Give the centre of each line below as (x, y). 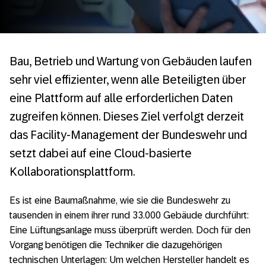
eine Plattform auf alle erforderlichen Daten (121, 98)
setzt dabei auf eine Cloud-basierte (101, 153)
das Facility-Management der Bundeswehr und (128, 135)
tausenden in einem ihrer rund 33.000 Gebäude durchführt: (129, 215)
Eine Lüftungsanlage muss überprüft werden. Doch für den (130, 230)
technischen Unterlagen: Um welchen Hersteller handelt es (129, 260)
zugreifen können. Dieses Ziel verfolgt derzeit (127, 116)
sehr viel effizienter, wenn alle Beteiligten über (128, 80)
